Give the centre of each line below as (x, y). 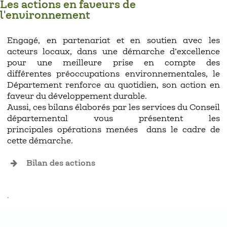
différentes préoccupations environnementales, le (113, 74)
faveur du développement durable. (77, 97)
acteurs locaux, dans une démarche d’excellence (113, 52)
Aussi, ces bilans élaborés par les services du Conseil (113, 108)
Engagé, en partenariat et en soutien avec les (113, 41)
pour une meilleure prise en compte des (113, 63)
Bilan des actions (60, 164)
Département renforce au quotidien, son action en (113, 86)
